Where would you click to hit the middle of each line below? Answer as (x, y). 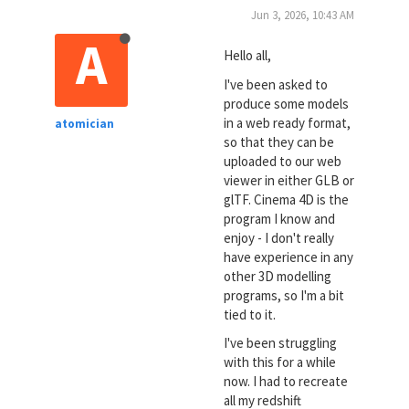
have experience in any (288, 257)
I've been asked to (275, 84)
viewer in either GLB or (288, 180)
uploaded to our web (282, 161)
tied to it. (249, 314)
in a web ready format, (287, 122)
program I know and (279, 218)
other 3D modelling (277, 276)
